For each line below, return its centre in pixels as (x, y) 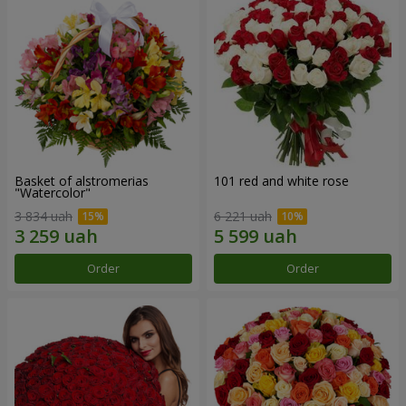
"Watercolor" (53, 193)
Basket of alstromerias (82, 181)
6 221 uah (243, 216)
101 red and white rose (281, 181)
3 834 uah (43, 216)
